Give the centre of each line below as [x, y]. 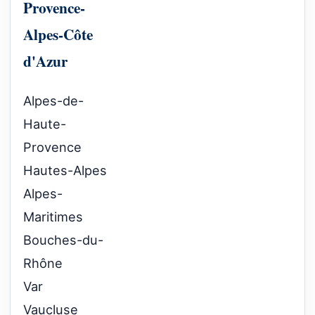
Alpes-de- [53, 100]
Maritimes [53, 216]
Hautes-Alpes [65, 170]
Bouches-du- [63, 239]
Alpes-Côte [58, 34]
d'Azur [45, 60]
